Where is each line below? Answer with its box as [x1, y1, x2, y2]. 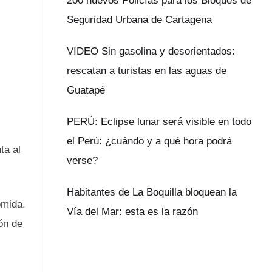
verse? [67, 155, 98, 167]
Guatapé [67, 84, 106, 97]
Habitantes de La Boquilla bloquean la [67, 186, 237, 199]
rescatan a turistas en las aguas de [67, 65, 227, 77]
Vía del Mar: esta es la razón [67, 206, 199, 218]
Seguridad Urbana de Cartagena [67, 14, 212, 26]
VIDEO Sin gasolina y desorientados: [67, 46, 236, 58]
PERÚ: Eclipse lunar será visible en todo [67, 116, 252, 128]
